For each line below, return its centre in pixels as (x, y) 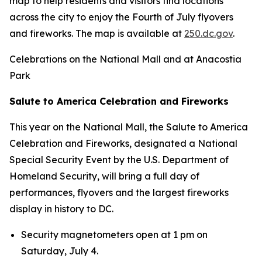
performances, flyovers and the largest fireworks (119, 192)
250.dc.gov (208, 33)
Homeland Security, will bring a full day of (104, 176)
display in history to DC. (61, 209)
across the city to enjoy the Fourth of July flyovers (121, 17)
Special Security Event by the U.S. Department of (119, 160)
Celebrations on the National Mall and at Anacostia (125, 59)
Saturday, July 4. (60, 251)
